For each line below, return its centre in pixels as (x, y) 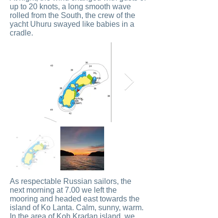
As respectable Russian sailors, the (71, 181)
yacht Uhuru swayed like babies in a (72, 24)
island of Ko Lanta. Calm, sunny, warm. (77, 208)
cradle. (21, 33)
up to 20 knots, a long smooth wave (70, 7)
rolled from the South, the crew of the (73, 15)
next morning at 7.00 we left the (63, 190)
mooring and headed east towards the (75, 199)
